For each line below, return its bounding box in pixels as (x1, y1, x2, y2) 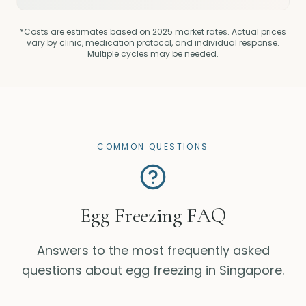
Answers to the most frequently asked (36, 242, 270, 259)
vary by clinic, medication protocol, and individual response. (27, 37, 279, 48)
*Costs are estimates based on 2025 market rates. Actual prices (20, 26, 286, 38)
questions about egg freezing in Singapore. (22, 262, 284, 279)
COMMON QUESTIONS (97, 141, 209, 152)
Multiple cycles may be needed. (87, 48, 219, 59)
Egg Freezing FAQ (80, 203, 226, 228)
